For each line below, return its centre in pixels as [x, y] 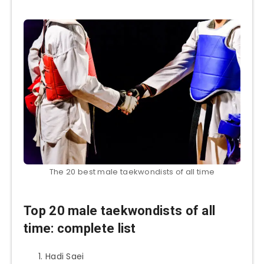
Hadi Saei [65, 256]
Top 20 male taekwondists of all [120, 211]
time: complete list [80, 229]
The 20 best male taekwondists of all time [132, 171]
